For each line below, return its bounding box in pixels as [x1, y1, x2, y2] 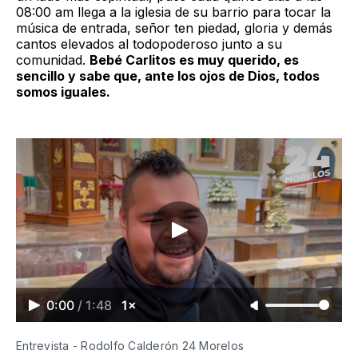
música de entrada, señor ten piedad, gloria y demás [16, 20, 332, 37]
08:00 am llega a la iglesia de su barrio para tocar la [16, 4, 331, 21]
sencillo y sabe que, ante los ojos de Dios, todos [16, 68, 320, 85]
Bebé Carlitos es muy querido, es [89, 52, 299, 69]
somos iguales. [16, 84, 110, 101]
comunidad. [16, 52, 89, 69]
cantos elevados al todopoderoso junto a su [16, 36, 282, 53]
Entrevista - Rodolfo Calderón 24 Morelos [16, 338, 248, 352]
